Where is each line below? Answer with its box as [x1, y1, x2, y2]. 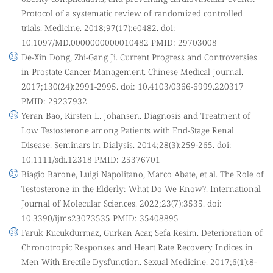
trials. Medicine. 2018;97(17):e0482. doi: [21, 21, 175, 34]
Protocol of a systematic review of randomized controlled [21, 7, 243, 19]
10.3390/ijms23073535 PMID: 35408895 [21, 211, 179, 224]
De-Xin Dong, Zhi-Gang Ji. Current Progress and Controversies [21, 51, 257, 63]
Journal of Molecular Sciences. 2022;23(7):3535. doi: [21, 197, 222, 209]
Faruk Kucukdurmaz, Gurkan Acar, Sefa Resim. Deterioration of [21, 226, 263, 238]
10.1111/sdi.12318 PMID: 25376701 [21, 153, 160, 165]
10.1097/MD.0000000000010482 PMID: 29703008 [21, 36, 217, 48]
